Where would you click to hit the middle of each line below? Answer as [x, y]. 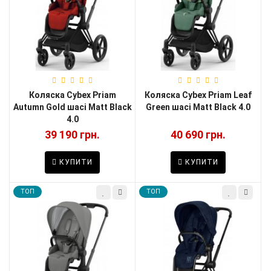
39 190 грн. [72, 134]
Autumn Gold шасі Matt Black [72, 107]
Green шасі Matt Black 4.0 [198, 107]
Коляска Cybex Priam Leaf [198, 95]
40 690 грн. [198, 134]
